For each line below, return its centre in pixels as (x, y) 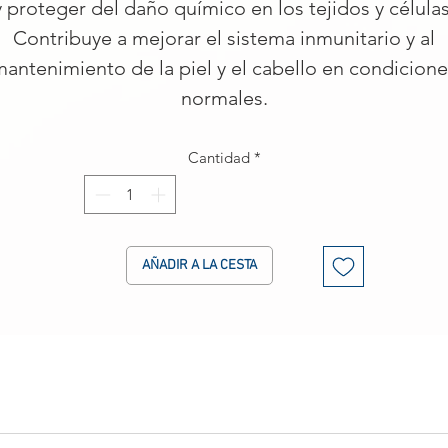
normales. (224, 98)
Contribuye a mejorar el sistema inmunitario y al (224, 38)
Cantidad (218, 158)
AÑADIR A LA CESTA (199, 265)
